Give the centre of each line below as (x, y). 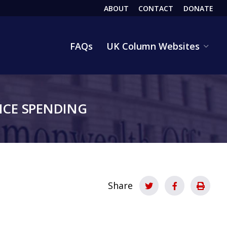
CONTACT (156, 8)
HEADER (116, 15)
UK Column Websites (153, 46)
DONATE (198, 8)
